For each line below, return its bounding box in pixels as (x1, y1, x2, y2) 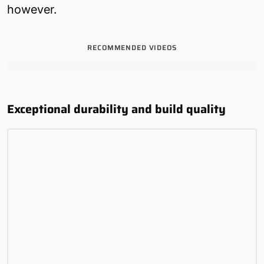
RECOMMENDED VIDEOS (87, 41, 177, 53)
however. (7, 2, 57, 16)
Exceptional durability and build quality (7, 99, 226, 118)
